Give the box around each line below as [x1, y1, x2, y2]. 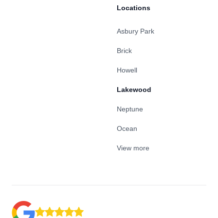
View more [117, 144, 149, 152]
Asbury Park [117, 27, 154, 35]
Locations [117, 4, 150, 12]
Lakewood [117, 86, 151, 93]
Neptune [117, 105, 143, 113]
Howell [117, 66, 137, 74]
